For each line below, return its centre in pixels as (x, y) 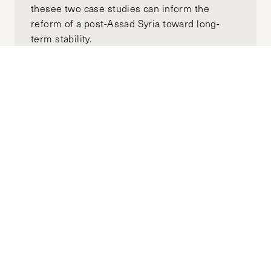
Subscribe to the (70, 161)
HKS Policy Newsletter (148, 162)
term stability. (61, 38)
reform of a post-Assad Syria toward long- (126, 23)
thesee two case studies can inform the (120, 8)
